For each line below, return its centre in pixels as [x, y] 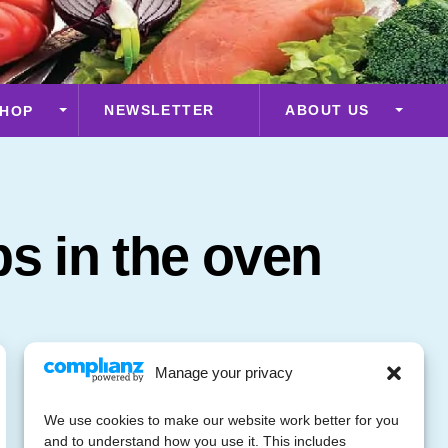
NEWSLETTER [159, 109]
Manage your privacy [223, 373]
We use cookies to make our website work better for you [221, 420]
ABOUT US [327, 109]
